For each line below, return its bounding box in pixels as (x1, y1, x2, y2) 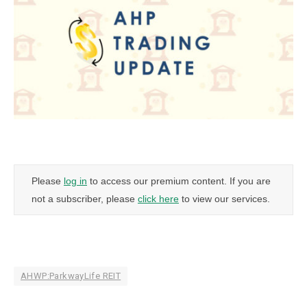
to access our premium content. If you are (87, 175, 271, 186)
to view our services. (179, 193, 270, 204)
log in (64, 175, 87, 186)
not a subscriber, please (32, 193, 138, 204)
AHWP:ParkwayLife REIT (21, 270, 121, 281)
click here (138, 193, 179, 204)
